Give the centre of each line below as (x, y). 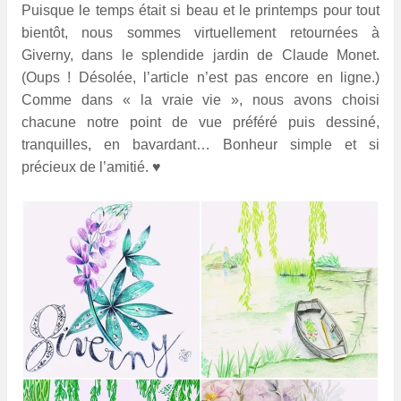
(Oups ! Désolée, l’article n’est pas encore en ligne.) (200, 78)
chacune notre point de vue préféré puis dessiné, (200, 123)
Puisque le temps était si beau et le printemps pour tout (200, 11)
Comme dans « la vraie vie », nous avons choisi (200, 100)
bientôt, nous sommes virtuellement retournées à (200, 33)
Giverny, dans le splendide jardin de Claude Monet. (200, 55)
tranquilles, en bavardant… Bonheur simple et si (200, 145)
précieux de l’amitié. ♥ (91, 167)
